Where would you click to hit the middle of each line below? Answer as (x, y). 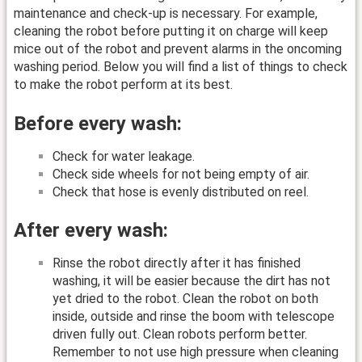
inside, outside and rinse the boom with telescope (194, 317)
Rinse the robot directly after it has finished (177, 263)
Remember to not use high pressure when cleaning (196, 352)
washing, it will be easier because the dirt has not (192, 281)
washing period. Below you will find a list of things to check (181, 67)
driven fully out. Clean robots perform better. (180, 335)
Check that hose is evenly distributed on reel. (181, 192)
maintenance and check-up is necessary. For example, (166, 14)
